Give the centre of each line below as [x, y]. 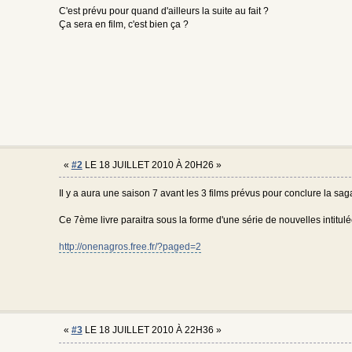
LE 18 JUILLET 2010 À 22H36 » [152, 330]
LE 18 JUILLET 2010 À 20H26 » [152, 165]
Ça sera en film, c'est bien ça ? [123, 25]
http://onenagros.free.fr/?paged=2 [130, 247]
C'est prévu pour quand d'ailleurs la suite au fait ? [163, 11]
